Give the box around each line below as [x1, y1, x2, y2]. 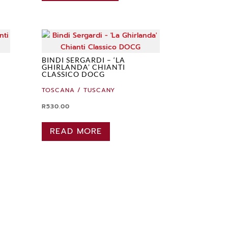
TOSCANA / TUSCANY [41, 85, 115, 95]
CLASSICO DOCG [41, 70, 105, 79]
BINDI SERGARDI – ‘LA [41, 55, 125, 65]
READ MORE [49, 125, 102, 138]
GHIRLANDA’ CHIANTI [41, 63, 125, 72]
